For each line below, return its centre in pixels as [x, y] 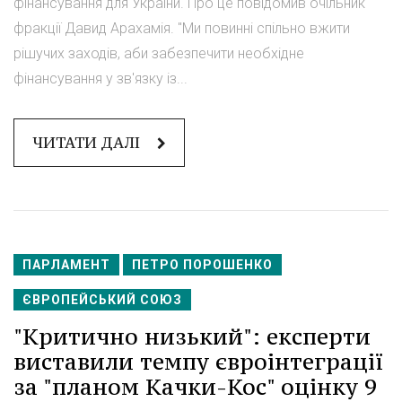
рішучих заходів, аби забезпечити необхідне [159, 53]
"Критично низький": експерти [192, 336]
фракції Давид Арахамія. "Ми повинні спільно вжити [182, 28]
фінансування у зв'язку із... [100, 78]
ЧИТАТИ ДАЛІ [88, 142]
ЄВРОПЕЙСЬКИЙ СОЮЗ [102, 299]
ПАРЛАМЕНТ [66, 264]
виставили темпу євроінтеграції [198, 361]
